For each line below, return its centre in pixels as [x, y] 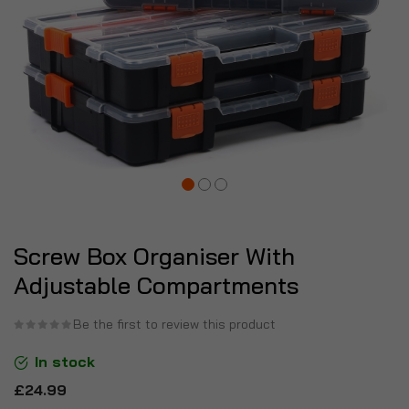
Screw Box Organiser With [154, 256]
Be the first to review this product [174, 324]
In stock [65, 361]
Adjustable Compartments [156, 285]
